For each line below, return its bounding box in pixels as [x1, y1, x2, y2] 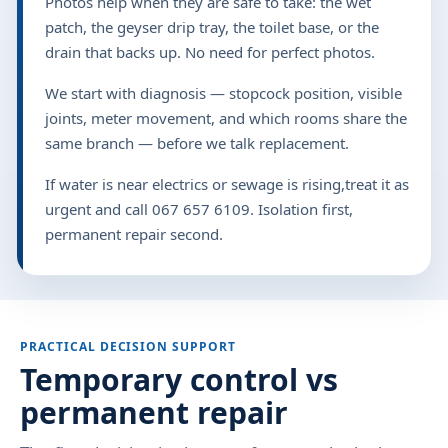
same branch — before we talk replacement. [45, 133, 349, 154]
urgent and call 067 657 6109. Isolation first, [45, 199, 353, 220]
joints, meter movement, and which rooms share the [45, 108, 407, 129]
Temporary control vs [20, 359, 338, 401]
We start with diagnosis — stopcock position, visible [45, 83, 402, 104]
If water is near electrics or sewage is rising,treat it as [45, 174, 409, 195]
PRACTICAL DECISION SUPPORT [20, 338, 236, 356]
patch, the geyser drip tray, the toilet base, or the [45, 17, 379, 38]
